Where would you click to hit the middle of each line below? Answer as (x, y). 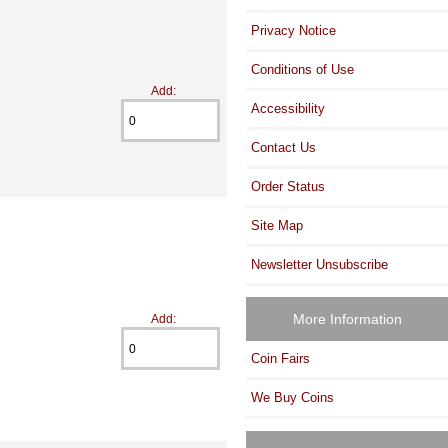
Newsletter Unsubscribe (320, 264)
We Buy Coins (293, 398)
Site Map (277, 225)
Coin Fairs (281, 359)
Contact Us (284, 147)
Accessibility (288, 108)
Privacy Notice (294, 30)
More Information (347, 319)
